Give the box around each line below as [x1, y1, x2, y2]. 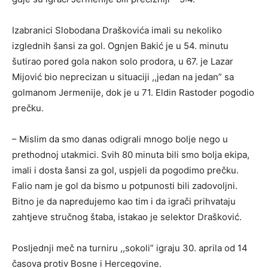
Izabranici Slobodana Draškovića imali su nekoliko [12, 25, 222, 36]
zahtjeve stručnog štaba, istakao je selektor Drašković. [12, 211, 242, 223]
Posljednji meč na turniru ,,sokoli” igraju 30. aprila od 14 [12, 242, 248, 254]
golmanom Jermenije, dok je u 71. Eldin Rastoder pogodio [12, 87, 254, 98]
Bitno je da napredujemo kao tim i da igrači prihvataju [12, 196, 236, 207]
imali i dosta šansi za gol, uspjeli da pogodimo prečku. [12, 165, 239, 176]
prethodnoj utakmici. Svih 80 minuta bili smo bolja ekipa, [12, 149, 249, 160]
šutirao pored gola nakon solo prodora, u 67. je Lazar [12, 56, 233, 67]
